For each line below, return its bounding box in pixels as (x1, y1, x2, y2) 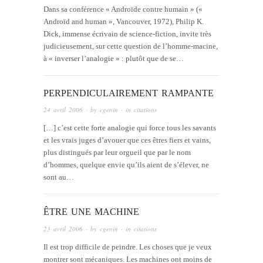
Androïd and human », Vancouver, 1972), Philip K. (43, 16, 204, 26)
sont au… (43, 173, 74, 182)
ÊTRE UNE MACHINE (43, 207, 139, 217)
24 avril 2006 (43, 105, 83, 114)
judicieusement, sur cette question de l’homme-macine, (43, 41, 218, 50)
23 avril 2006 (43, 224, 83, 233)
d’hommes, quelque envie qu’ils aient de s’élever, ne (43, 160, 209, 170)
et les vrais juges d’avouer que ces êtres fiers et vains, (43, 136, 211, 145)
